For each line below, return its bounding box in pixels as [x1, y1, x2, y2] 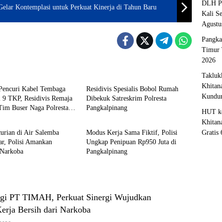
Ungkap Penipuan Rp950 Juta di [86, 138, 176, 146]
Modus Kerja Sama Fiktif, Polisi [86, 128, 177, 136]
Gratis [202, 128, 219, 136]
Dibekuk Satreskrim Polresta [86, 94, 166, 102]
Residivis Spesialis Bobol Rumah [86, 85, 178, 93]
